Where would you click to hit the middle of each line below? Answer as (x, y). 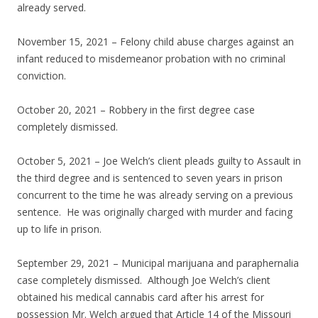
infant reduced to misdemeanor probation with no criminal (151, 59)
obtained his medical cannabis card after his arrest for (141, 297)
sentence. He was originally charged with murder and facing (155, 212)
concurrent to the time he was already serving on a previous (155, 195)
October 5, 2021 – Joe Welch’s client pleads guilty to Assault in (159, 161)
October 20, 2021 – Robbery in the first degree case (136, 110)
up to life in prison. (59, 229)
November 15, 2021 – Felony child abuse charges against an (155, 42)
